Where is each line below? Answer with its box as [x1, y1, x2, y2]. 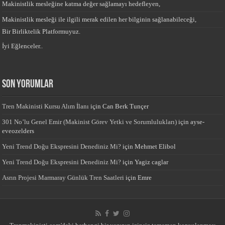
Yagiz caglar [135, 158, 169, 166]
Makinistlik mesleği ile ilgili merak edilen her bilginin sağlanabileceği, [2, 15, 197, 23]
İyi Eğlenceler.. [2, 42, 43, 50]
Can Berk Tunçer [102, 102, 149, 110]
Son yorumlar [2, 78, 54, 90]
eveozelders [2, 127, 35, 135]
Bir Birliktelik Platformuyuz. [2, 27, 81, 35]
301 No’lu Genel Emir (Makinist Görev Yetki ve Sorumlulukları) [2, 118, 177, 126]
